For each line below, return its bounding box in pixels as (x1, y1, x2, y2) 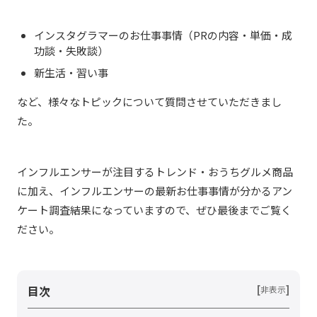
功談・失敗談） (34, 43, 108, 59)
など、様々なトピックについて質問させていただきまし (17, 94, 282, 110)
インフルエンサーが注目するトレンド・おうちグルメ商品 (17, 164, 293, 180)
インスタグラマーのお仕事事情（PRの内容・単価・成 (34, 28, 292, 43)
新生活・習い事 (34, 65, 108, 81)
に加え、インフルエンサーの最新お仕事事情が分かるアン (17, 183, 292, 199)
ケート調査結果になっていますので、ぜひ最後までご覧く (17, 202, 292, 218)
